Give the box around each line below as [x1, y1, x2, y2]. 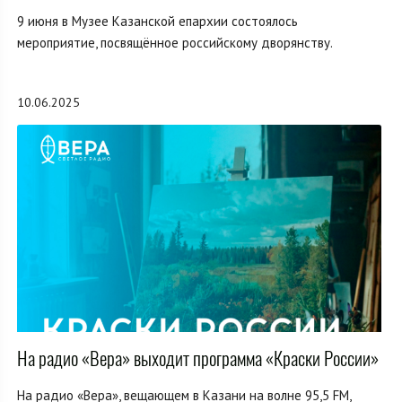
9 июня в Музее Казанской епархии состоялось [17, 12, 298, 30]
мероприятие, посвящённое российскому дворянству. [17, 33, 333, 51]
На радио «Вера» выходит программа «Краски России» [17, 345, 379, 371]
